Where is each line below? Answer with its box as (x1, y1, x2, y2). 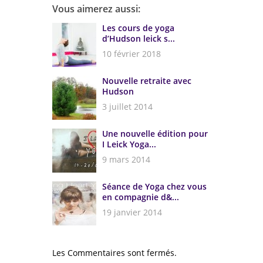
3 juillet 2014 (102, 101, 153, 112)
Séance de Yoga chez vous (102, 181, 207, 192)
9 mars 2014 (102, 154, 150, 165)
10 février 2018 (102, 48, 161, 59)
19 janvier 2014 (102, 207, 162, 218)
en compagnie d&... (102, 191, 179, 203)
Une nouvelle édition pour (102, 128, 208, 139)
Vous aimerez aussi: (52, 2, 140, 15)
